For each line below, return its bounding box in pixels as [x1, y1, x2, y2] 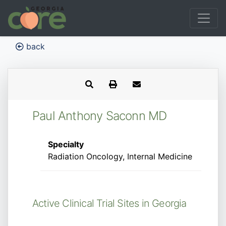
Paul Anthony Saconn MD [32, 108, 167, 123]
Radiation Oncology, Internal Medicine [48, 151, 192, 161]
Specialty [48, 139, 84, 149]
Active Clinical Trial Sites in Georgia [32, 197, 187, 209]
